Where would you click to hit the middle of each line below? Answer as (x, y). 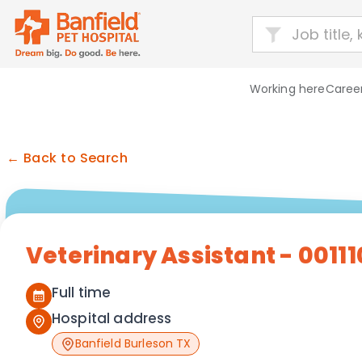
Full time (82, 293)
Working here (287, 89)
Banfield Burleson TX (133, 344)
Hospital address (112, 318)
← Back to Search (67, 158)
